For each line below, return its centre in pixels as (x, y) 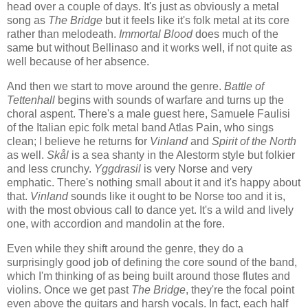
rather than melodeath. (63, 34)
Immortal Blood (156, 34)
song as (27, 20)
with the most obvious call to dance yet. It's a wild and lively (150, 210)
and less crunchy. (51, 168)
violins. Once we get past (69, 289)
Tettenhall (31, 100)
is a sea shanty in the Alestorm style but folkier (182, 155)
